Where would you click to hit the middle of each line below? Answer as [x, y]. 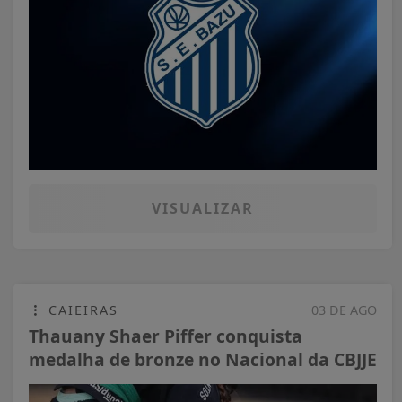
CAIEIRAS [81, 310]
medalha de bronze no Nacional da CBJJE [203, 359]
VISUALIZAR [203, 208]
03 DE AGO [344, 310]
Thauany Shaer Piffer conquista [166, 336]
